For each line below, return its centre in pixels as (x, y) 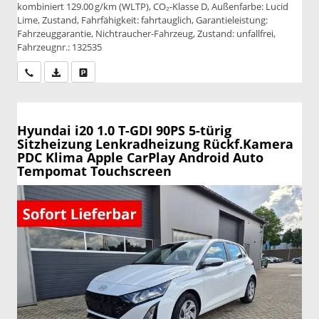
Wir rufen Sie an (65, 72)
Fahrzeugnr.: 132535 (59, 47)
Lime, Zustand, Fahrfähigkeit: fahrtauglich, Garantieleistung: (142, 20)
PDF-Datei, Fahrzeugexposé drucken (132, 72)
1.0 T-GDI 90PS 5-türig (164, 130)
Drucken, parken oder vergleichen (155, 72)
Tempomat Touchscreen (94, 171)
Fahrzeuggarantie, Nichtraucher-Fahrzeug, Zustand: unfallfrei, (146, 34)
